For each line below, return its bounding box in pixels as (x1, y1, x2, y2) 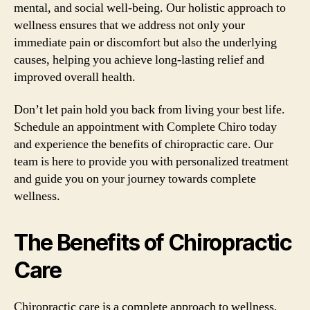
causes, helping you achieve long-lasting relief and (14, 51, 264, 68)
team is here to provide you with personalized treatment (14, 154, 289, 170)
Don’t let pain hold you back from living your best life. (14, 102, 285, 118)
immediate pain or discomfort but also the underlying (14, 34, 277, 51)
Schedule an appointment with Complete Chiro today (14, 119, 277, 135)
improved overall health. (14, 69, 136, 85)
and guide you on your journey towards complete (14, 171, 256, 187)
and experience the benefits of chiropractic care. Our (14, 136, 273, 152)
